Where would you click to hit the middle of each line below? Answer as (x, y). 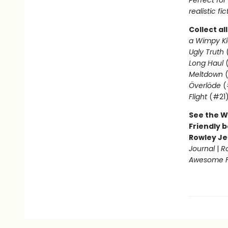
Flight (198, 97)
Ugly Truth (206, 52)
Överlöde (205, 85)
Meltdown (206, 74)
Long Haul (206, 63)
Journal (202, 149)
